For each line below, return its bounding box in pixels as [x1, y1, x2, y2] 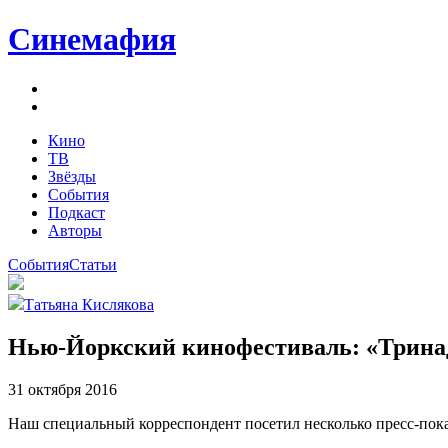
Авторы [48, 221, 102, 239]
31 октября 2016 [8, 380, 117, 398]
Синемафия [8, 21, 176, 58]
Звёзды [48, 167, 96, 185]
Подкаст [48, 203, 105, 221]
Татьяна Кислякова [24, 295, 154, 313]
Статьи [69, 255, 117, 273]
